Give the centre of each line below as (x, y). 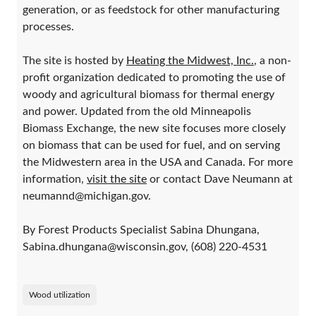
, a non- (273, 61)
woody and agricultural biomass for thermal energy (148, 95)
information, (55, 180)
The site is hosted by (74, 61)
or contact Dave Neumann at (220, 180)
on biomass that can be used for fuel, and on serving (151, 146)
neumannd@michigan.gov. (87, 196)
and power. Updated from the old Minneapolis (137, 112)
